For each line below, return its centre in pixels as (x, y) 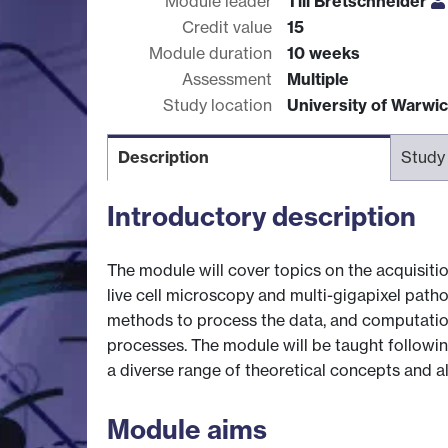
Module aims (187, 429)
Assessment (227, 78)
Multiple (318, 78)
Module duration (210, 52)
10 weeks (323, 52)
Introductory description (261, 216)
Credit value (227, 26)
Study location (217, 104)
